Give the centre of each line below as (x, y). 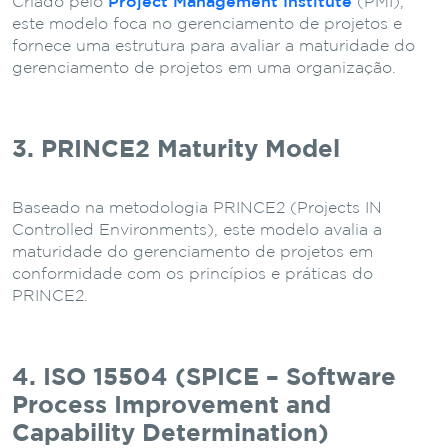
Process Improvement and (171, 405)
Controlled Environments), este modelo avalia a (197, 230)
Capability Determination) (170, 433)
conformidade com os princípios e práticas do (192, 274)
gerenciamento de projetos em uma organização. (204, 68)
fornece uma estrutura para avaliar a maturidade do (213, 46)
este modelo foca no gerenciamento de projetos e (207, 24)
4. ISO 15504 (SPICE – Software (204, 377)
